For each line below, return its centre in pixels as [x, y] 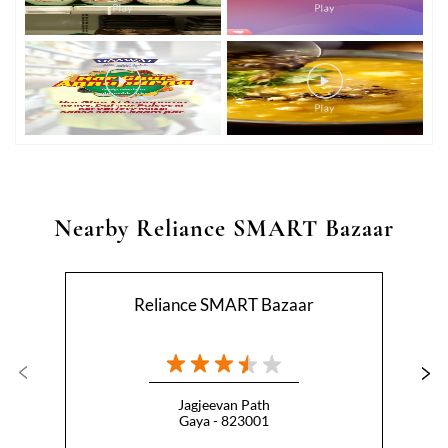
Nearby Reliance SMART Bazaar [224, 228]
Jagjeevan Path [224, 404]
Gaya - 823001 [224, 420]
